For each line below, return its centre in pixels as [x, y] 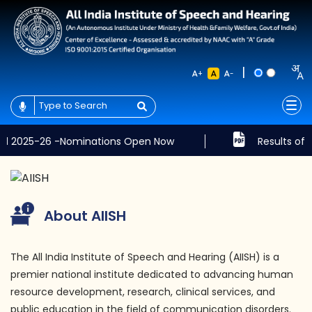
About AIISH [85, 216]
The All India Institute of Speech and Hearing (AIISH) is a [145, 257]
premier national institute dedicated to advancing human [152, 275]
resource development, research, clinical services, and [143, 292]
